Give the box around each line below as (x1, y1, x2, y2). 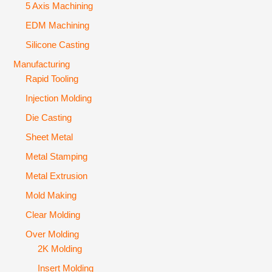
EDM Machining (25, 20, 90, 30)
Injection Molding (25, 93, 92, 104)
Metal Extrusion (25, 171, 88, 181)
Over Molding (25, 229, 80, 239)
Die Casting (25, 113, 72, 123)
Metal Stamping (25, 151, 88, 161)
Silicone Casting (25, 39, 90, 50)
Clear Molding (25, 209, 81, 220)
